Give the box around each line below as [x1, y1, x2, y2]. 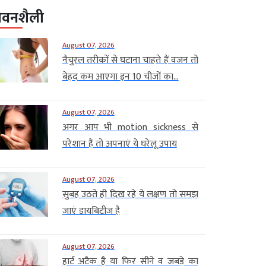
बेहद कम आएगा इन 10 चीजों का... [62, 68, 179, 85]
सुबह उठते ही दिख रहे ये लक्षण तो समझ [62, 186, 198, 202]
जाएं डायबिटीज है [62, 202, 120, 219]
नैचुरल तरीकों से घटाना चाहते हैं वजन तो [62, 52, 198, 68]
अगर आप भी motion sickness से [62, 119, 198, 135]
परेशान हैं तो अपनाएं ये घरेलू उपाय [62, 135, 177, 152]
